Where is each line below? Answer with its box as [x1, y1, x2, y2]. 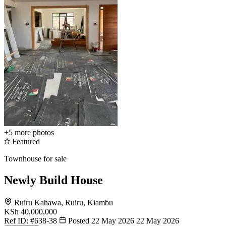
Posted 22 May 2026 [68, 216, 134, 225]
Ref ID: [4, 216, 30, 225]
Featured [10, 137, 40, 146]
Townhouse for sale [4, 154, 67, 163]
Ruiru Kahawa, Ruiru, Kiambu [14, 198, 113, 207]
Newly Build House [4, 173, 103, 187]
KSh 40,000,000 [4, 207, 57, 216]
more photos [15, 128, 54, 137]
